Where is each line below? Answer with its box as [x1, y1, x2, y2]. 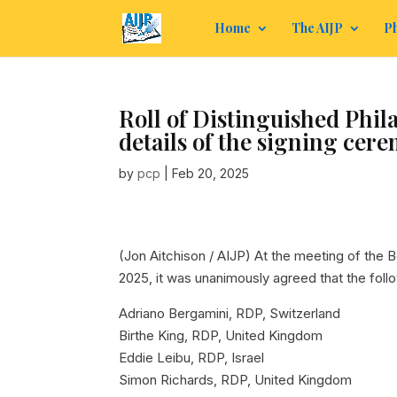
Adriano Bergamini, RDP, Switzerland [119, 305, 341, 323]
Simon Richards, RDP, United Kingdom [119, 371, 353, 389]
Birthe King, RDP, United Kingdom [119, 327, 323, 345]
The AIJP [291, 19, 343, 36]
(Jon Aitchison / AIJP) [119, 247, 252, 265]
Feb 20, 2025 [172, 166, 250, 181]
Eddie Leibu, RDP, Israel [119, 349, 265, 367]
